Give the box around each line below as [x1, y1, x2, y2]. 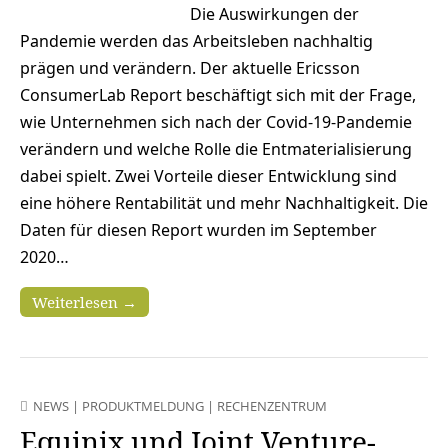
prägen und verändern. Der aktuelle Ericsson [20, 57, 360, 80]
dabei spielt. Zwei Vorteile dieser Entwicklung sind [20, 165, 397, 188]
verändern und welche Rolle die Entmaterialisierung [20, 138, 412, 161]
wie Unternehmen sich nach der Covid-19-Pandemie [20, 111, 412, 134]
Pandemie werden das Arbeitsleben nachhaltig [20, 30, 373, 53]
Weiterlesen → [32, 292, 137, 313]
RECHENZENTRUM [217, 397, 327, 416]
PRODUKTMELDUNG [82, 397, 204, 416]
